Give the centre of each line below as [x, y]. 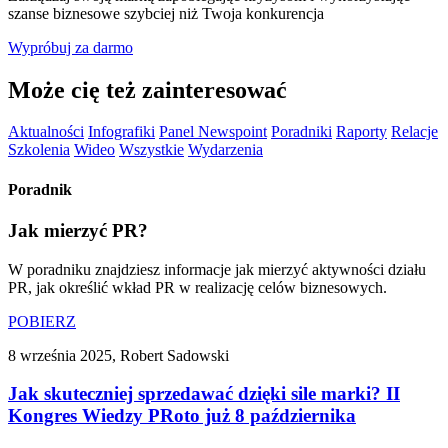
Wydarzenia [225, 150]
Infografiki [121, 132]
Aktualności [46, 132]
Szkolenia [39, 150]
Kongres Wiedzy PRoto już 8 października [182, 416]
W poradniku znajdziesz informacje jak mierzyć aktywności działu [217, 269]
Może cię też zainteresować [147, 89]
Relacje [414, 132]
